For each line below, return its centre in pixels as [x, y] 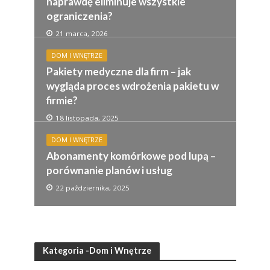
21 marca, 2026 [81, 33]
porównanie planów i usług [109, 170]
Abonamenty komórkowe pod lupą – [131, 155]
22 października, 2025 [92, 187]
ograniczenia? [79, 16]
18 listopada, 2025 [87, 118]
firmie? [62, 100]
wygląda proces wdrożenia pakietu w [132, 86]
